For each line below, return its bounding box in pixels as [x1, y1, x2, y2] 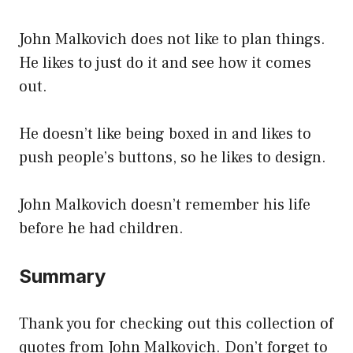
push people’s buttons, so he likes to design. [19, 147, 326, 169]
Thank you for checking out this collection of [19, 314, 333, 335]
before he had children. [19, 218, 184, 240]
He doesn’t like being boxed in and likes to [19, 124, 311, 145]
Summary [19, 265, 106, 288]
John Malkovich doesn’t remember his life [19, 195, 310, 216]
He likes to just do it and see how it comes [19, 53, 311, 74]
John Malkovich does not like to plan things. [19, 29, 325, 50]
